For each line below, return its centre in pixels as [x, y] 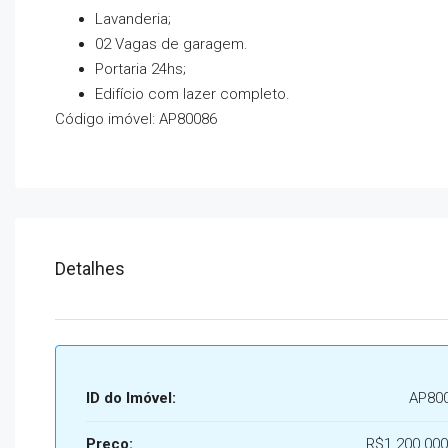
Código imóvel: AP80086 [136, 119]
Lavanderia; [133, 19]
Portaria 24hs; [140, 69]
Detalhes [90, 268]
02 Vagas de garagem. [171, 44]
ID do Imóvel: [131, 398]
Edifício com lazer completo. [192, 94]
